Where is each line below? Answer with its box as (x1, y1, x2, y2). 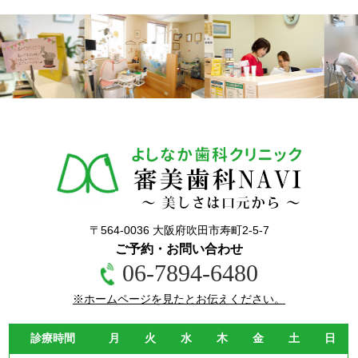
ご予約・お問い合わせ (115, 242, 243, 256)
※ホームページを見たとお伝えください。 (73, 292, 285, 305)
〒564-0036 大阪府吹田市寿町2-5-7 (89, 224, 269, 237)
